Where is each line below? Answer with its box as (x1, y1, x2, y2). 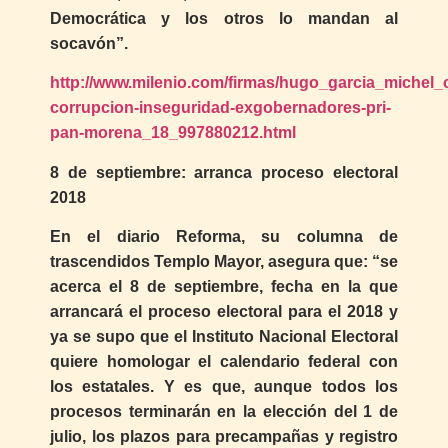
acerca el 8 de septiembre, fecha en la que (50, 278, 398, 296)
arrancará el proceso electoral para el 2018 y (50, 303, 398, 321)
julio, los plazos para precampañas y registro (50, 428, 398, 446)
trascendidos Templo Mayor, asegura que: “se (50, 253, 398, 271)
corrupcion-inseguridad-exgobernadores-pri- (50, 99, 391, 117)
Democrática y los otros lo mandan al (50, 9, 398, 27)
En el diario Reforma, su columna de (50, 228, 398, 246)
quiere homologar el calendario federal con (50, 353, 398, 371)
